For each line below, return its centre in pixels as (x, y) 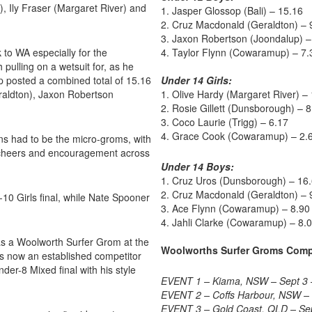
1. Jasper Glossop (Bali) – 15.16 (232, 10)
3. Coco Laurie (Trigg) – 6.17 (225, 122)
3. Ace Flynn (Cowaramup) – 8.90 (235, 208)
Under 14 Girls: (196, 80)
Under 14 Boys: (197, 166)
